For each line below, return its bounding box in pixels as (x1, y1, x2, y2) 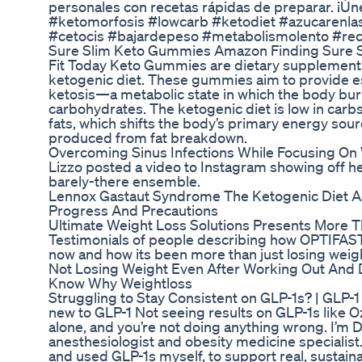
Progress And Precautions (48, 201, 218, 220)
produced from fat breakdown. (48, 128, 247, 147)
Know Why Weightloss (48, 274, 192, 293)
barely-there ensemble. (48, 172, 200, 191)
